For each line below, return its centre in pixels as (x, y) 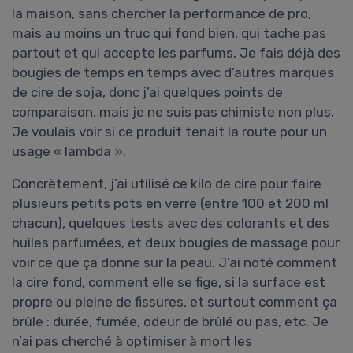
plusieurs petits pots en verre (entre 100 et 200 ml (170, 204)
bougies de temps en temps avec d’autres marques (173, 73)
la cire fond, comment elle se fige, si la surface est (169, 282)
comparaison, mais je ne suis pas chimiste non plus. (173, 112)
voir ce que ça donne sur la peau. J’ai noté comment (175, 263)
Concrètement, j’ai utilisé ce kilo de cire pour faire (167, 184)
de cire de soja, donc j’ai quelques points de (147, 93)
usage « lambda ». (69, 152)
